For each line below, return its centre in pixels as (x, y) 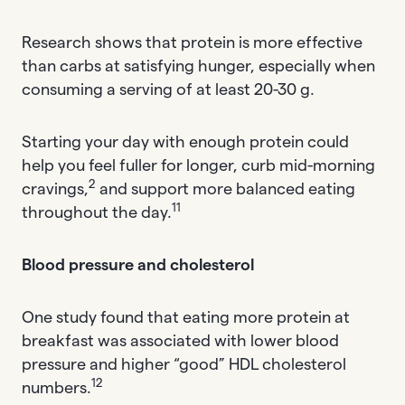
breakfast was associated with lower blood (180, 340)
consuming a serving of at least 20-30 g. (168, 89)
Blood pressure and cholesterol (138, 264)
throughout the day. (97, 212)
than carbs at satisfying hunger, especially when (198, 66)
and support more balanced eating (226, 188)
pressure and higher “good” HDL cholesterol (184, 364)
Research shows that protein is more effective (192, 42)
